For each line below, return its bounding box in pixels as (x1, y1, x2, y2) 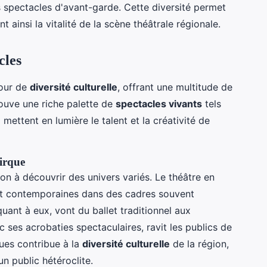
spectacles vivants (116, 97, 202, 110)
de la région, (170, 237, 229, 250)
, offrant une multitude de (117, 80, 232, 93)
